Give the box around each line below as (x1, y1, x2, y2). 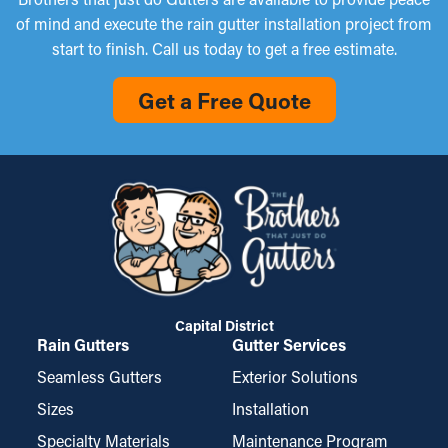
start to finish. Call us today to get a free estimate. (51, 38, 397, 59)
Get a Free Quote (137, 86, 311, 115)
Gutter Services (232, 334, 346, 355)
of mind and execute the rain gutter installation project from (16, 13, 432, 34)
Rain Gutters (37, 334, 129, 355)
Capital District (174, 316, 274, 335)
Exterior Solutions (232, 366, 358, 387)
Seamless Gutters (37, 366, 162, 387)
